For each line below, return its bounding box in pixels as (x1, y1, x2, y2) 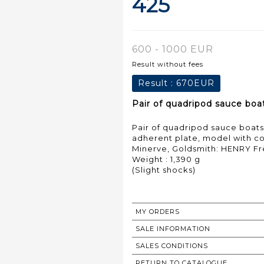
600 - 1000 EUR (132, 43, 213, 55)
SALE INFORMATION (136, 224, 210, 233)
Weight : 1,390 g (132, 154, 200, 164)
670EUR (176, 77, 214, 88)
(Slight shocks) (132, 164, 196, 174)
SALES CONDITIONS (136, 241, 208, 250)
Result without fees (132, 60, 203, 68)
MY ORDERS (136, 207, 180, 216)
